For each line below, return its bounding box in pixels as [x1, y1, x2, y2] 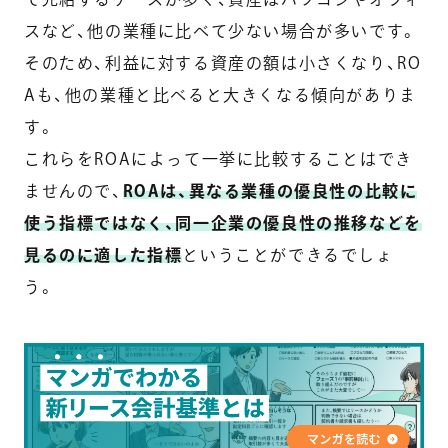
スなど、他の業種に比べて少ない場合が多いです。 [24, 22, 418, 39]
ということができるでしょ [182, 246, 394, 263]
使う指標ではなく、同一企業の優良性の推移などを [24, 214, 422, 231]
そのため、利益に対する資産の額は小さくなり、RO [24, 54, 422, 71]
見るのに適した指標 [24, 246, 183, 263]
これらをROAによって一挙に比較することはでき [24, 150, 413, 167]
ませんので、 [24, 182, 123, 199]
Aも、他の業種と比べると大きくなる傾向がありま [24, 86, 417, 103]
